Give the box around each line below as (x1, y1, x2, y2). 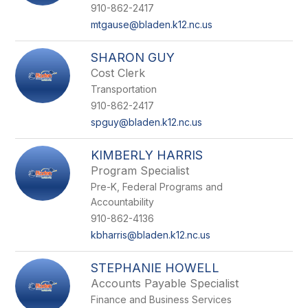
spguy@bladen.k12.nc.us (91, 116, 203, 128)
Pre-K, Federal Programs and (91, 181, 223, 192)
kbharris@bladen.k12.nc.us (91, 229, 211, 241)
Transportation (91, 83, 157, 95)
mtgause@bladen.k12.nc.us (91, 19, 213, 30)
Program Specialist (91, 164, 190, 177)
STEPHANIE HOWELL (91, 261, 220, 275)
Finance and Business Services (91, 294, 232, 305)
